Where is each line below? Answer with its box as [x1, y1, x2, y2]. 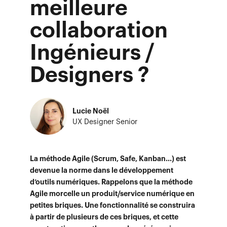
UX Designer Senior [72, 116, 137, 127]
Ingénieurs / [30, 37, 155, 67]
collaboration [30, 15, 168, 45]
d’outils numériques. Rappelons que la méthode [30, 177, 193, 187]
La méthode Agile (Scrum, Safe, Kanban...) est [30, 154, 186, 164]
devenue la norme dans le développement [30, 165, 173, 175]
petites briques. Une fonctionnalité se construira [30, 200, 195, 210]
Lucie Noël [72, 105, 109, 116]
